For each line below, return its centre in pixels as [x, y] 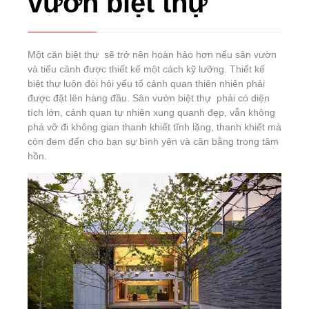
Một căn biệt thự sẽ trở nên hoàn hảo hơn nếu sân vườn [152, 54]
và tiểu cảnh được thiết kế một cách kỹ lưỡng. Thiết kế [146, 69]
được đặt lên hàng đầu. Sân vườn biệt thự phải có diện [149, 98]
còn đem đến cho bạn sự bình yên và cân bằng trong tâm [153, 141]
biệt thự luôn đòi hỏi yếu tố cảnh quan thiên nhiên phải [146, 83]
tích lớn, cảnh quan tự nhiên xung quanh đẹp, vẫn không [151, 112]
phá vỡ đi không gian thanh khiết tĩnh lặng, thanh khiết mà [154, 127]
